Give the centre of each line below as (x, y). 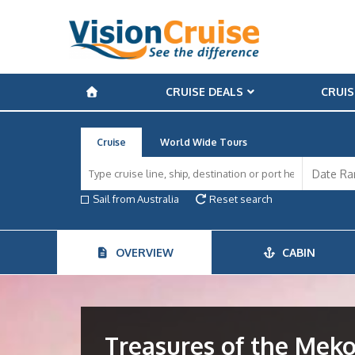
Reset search (240, 199)
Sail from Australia (136, 199)
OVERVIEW (141, 252)
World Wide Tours (204, 142)
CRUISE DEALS (204, 92)
